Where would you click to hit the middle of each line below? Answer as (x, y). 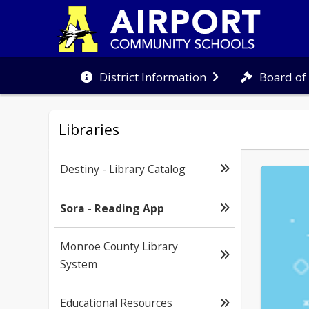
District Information (153, 77)
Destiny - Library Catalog (123, 169)
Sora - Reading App (112, 208)
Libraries (89, 129)
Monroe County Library (119, 246)
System (79, 264)
